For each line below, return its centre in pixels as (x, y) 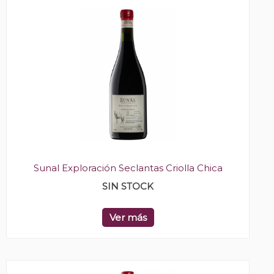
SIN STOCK (128, 187)
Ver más (128, 218)
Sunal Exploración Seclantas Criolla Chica (128, 168)
